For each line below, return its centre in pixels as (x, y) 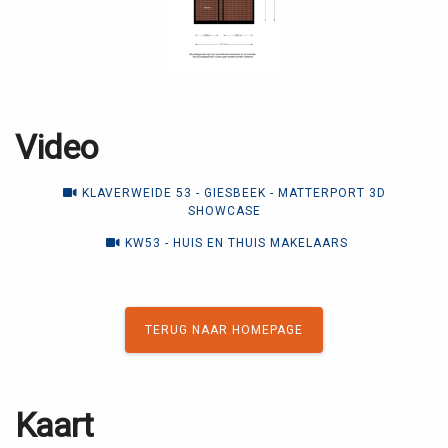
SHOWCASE (224, 211)
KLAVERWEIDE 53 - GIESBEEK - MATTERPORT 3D (231, 193)
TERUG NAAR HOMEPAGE (224, 330)
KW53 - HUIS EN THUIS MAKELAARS (234, 243)
